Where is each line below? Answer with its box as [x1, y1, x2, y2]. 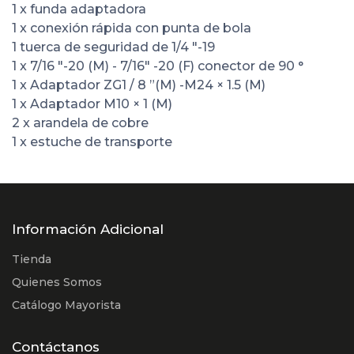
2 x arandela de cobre [12, 115, 149, 130]
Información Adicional [12, 221, 164, 238]
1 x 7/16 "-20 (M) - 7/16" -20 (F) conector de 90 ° [12, 58, 303, 73]
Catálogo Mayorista [12, 298, 121, 313]
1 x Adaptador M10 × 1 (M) [12, 96, 172, 111]
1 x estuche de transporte [12, 134, 172, 149]
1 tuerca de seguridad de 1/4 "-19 [12, 39, 215, 55]
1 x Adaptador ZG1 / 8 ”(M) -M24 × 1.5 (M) [12, 77, 265, 92]
